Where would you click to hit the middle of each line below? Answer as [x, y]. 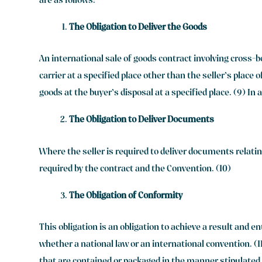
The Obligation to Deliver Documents [142, 121]
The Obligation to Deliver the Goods [138, 28]
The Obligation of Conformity [126, 196]
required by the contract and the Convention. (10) [135, 169]
